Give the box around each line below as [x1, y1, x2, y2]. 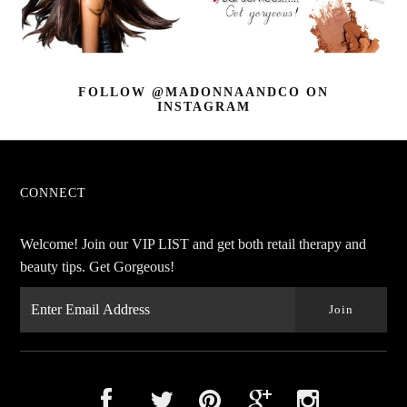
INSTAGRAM [156, 99, 251, 114]
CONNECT [20, 185, 87, 200]
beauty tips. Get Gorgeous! [20, 258, 175, 274]
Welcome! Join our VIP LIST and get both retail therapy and [20, 235, 367, 252]
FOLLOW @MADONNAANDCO [78, 84, 301, 99]
